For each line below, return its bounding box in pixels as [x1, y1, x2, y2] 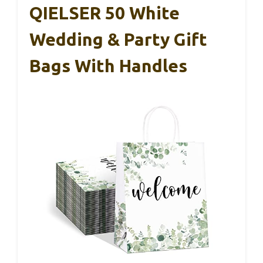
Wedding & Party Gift [29, 29, 207, 50]
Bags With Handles [29, 56, 187, 76]
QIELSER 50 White [29, 3, 180, 23]
